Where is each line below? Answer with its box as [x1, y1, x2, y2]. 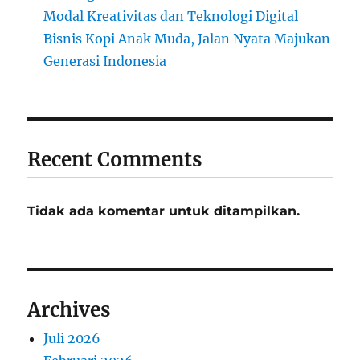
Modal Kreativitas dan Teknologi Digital [43, 8, 299, 25]
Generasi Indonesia [43, 53, 167, 70]
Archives [27, 297, 111, 323]
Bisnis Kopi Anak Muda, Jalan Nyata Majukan [43, 31, 331, 47]
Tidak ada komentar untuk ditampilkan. [27, 203, 301, 219]
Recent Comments [27, 147, 202, 173]
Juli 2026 [43, 330, 101, 347]
